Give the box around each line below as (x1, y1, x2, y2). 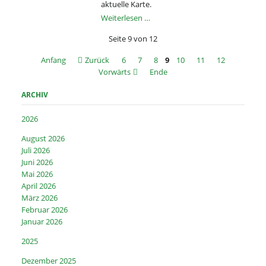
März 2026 (21, 192, 58, 204)
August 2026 (21, 133, 65, 144)
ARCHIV (21, 90, 49, 100)
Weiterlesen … (100, 12, 150, 23)
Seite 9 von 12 (109, 33, 157, 45)
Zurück (85, 54, 110, 65)
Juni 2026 (21, 157, 53, 168)
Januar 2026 (21, 216, 63, 227)
